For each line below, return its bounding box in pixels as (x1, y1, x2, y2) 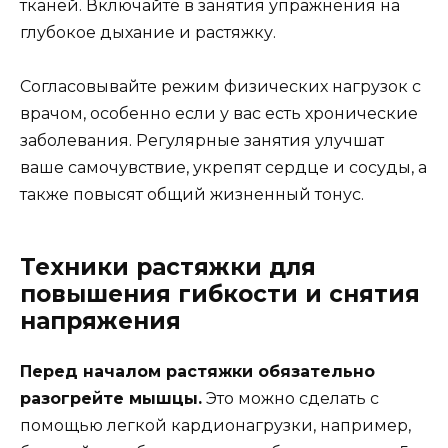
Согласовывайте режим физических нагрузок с (20, 76, 421, 96)
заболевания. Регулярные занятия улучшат (20, 130, 384, 150)
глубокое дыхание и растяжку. (20, 22, 276, 42)
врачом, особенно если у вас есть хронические (20, 103, 418, 123)
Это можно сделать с (202, 388, 379, 408)
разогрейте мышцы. (20, 388, 202, 408)
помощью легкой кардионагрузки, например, (20, 415, 411, 435)
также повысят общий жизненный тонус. (20, 184, 364, 204)
